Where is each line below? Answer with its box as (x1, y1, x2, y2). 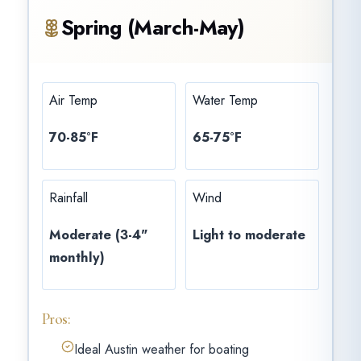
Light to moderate (193, 225, 305, 244)
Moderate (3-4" (48, 225, 147, 244)
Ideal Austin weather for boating (73, 340, 249, 359)
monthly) (48, 247, 105, 267)
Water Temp (193, 90, 258, 110)
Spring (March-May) (60, 12, 245, 43)
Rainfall (48, 189, 88, 208)
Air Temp (48, 90, 98, 110)
